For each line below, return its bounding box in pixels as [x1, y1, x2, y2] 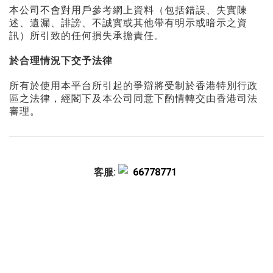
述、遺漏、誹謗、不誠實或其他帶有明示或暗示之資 [9, 16, 247, 29]
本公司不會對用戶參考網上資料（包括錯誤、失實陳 [9, 3, 247, 16]
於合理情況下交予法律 [9, 54, 113, 67]
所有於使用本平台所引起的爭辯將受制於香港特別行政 [9, 79, 258, 92]
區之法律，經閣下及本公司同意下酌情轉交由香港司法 [9, 91, 258, 105]
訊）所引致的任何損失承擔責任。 [9, 29, 168, 42]
